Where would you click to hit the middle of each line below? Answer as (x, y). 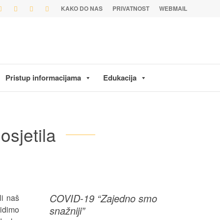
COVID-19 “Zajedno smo (103, 198)
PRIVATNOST (131, 8)
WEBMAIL (173, 8)
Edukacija (120, 78)
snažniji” (67, 210)
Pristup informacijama (43, 78)
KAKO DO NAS (82, 8)
